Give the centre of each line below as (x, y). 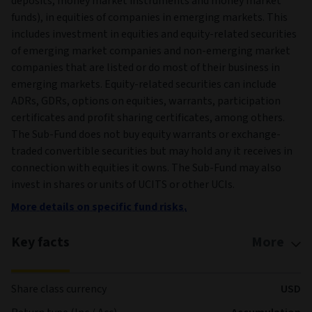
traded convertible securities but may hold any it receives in (152, 151)
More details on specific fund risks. (99, 207)
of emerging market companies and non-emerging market (151, 51)
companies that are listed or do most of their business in (146, 68)
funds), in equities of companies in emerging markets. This (149, 17)
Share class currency (59, 289)
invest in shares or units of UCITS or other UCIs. (123, 185)
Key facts (40, 242)
